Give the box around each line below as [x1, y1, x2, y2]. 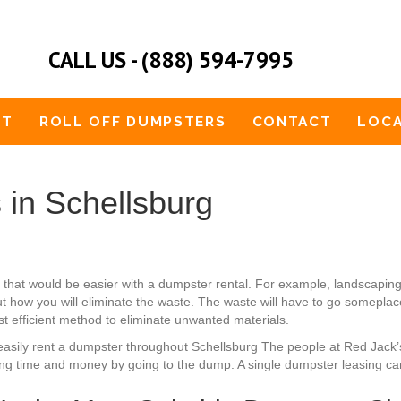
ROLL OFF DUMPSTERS [38, 112, 226, 130]
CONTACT [252, 112, 332, 130]
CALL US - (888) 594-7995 [43, 46, 294, 74]
